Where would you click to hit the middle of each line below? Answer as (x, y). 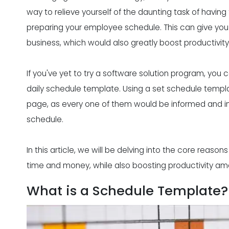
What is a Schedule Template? (127, 190)
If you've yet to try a (65, 73)
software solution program (153, 73)
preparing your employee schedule (93, 27)
